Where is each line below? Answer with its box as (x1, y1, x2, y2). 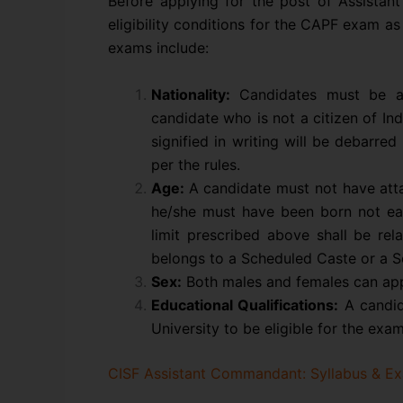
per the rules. (151, 156, 240, 175)
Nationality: (151, 85, 230, 104)
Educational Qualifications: (151, 296, 339, 315)
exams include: (108, 39, 209, 58)
